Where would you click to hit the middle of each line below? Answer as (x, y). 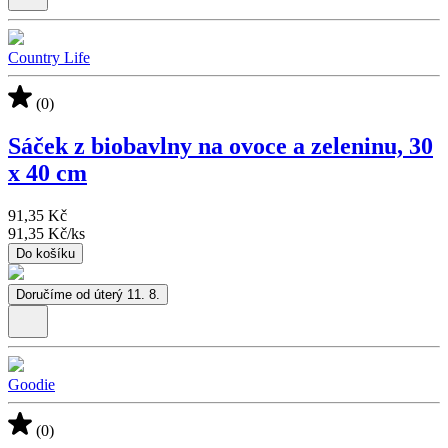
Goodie (31, 384)
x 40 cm (47, 173)
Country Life (49, 58)
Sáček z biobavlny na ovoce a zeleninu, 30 (220, 146)
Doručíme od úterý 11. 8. (88, 294)
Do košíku (45, 253)
